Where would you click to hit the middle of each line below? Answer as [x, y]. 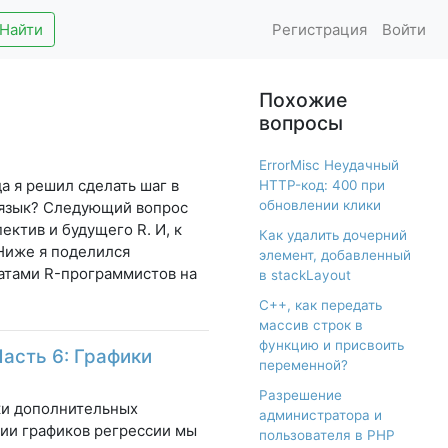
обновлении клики [320, 205]
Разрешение [300, 395]
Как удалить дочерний [333, 235]
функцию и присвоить [331, 345]
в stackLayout [305, 275]
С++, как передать [320, 305]
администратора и [320, 415]
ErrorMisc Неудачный [329, 165]
